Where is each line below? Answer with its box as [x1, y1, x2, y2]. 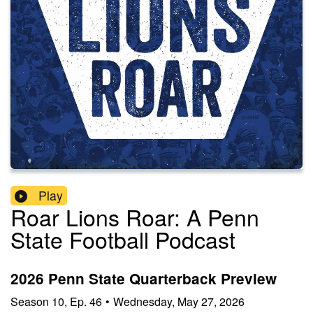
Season [10, 293, 49, 310]
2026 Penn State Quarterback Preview [10, 268, 277, 289]
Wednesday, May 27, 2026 [113, 293, 245, 310]
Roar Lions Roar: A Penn [10, 201, 259, 233]
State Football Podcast [10, 223, 235, 256]
